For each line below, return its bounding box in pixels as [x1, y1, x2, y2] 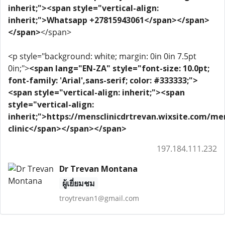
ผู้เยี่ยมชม [62, 178, 95, 189]
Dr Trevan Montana [59, 163, 138, 174]
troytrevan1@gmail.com [59, 193, 139, 203]
